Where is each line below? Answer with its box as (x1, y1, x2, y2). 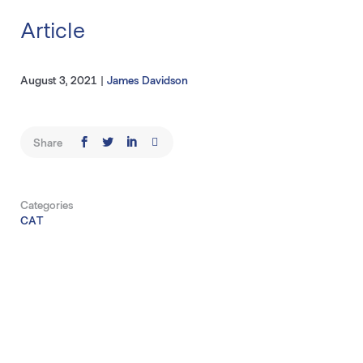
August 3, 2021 (19, 73, 100, 87)
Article (19, 15, 85, 43)
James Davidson (106, 73, 188, 87)
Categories (19, 198, 73, 211)
